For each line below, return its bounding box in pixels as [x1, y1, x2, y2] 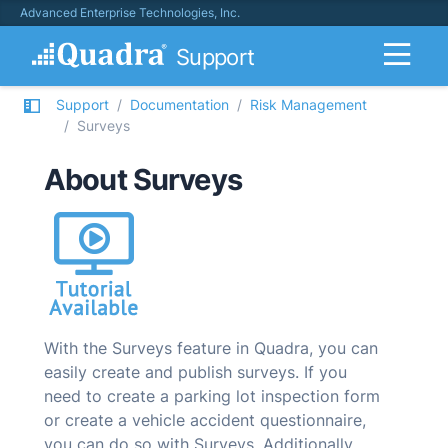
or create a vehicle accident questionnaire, [44, 410, 366, 430]
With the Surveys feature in [44, 338, 254, 358]
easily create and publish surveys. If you [44, 362, 347, 382]
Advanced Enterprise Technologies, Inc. [20, 5, 240, 20]
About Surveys [44, 162, 242, 197]
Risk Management [250, 96, 367, 113]
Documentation [130, 96, 229, 113]
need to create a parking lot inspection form [44, 386, 380, 406]
